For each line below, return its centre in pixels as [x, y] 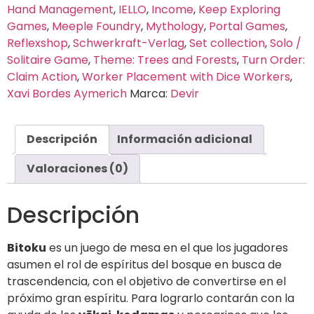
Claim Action [42, 76]
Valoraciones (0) [77, 168]
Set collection [227, 43]
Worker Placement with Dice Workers [186, 76]
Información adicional [185, 139]
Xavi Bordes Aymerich [67, 93]
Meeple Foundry [96, 26]
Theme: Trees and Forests [165, 60]
